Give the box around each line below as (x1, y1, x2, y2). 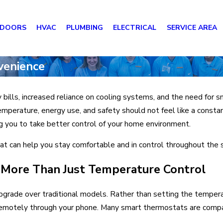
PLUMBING (66, 23, 104, 33)
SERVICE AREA (166, 23, 217, 33)
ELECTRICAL (113, 23, 157, 33)
